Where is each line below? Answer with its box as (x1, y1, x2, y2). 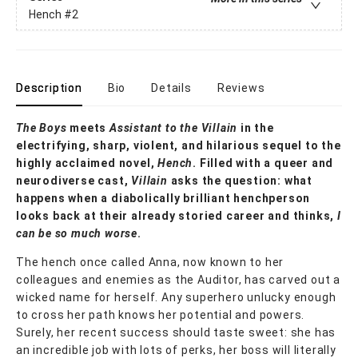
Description (16, 81, 82, 94)
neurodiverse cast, (16, 173, 132, 187)
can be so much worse (16, 226, 138, 240)
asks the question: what (167, 173, 313, 187)
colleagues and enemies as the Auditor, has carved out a (16, 272, 340, 286)
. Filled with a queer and (193, 156, 334, 169)
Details (151, 81, 192, 94)
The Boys (16, 121, 67, 134)
